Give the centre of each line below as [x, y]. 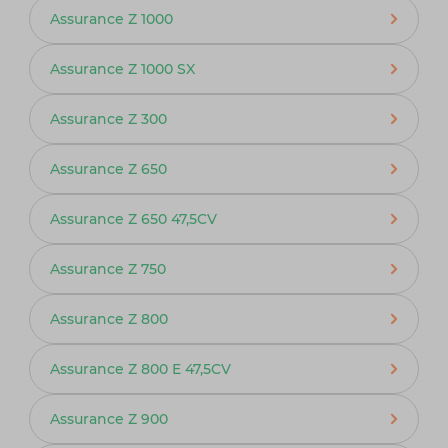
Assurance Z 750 [107, 268]
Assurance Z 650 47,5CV [133, 218]
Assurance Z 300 [108, 118]
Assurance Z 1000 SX [122, 68]
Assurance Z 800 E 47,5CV [140, 368]
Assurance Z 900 [108, 418]
